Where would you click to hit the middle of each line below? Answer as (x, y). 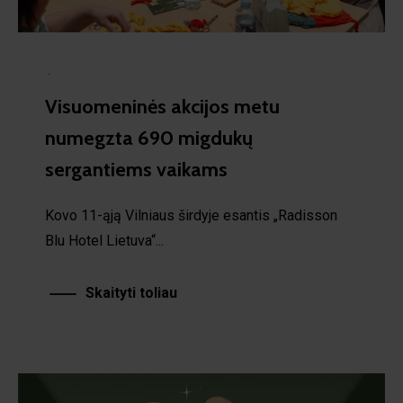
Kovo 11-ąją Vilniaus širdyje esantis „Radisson (191, 210)
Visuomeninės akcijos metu (162, 102)
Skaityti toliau (131, 288)
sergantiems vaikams (136, 165)
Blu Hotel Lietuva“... (104, 236)
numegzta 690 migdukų (149, 133)
